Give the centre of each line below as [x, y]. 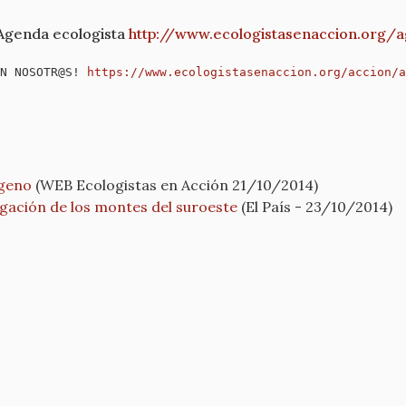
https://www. [130, 72]
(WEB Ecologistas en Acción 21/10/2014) [175, 184]
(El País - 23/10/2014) [315, 206]
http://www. [171, 34]
